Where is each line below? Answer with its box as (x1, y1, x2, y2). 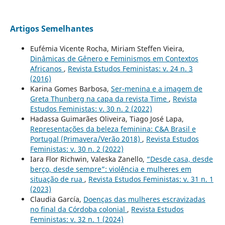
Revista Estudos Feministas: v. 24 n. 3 (67, 64, 193, 74)
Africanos (30, 64, 64, 74)
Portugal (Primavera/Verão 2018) (30, 134, 142, 144)
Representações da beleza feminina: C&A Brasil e (30, 124, 196, 134)
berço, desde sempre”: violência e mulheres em (30, 164, 191, 174)
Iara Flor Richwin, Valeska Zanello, (30, 154, 147, 164)
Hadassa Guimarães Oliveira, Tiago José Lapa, (30, 114, 184, 124)
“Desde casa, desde (146, 154, 213, 164)
